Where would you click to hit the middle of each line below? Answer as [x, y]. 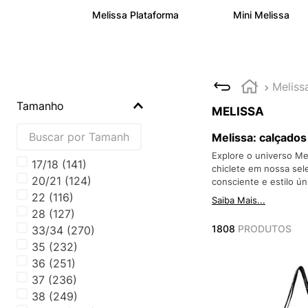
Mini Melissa [261, 14]
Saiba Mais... [239, 200]
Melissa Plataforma [135, 14]
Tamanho [40, 106]
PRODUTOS [265, 228]
